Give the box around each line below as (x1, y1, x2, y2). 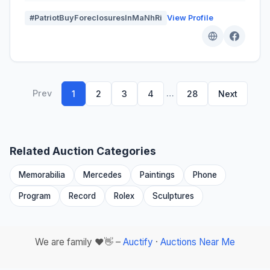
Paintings (140, 169, 175, 180)
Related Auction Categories (10, 144, 156, 157)
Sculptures (152, 190, 194, 201)
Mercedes (83, 169, 122, 180)
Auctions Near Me (160, 236, 235, 248)
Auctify (123, 236, 153, 248)
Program (19, 190, 51, 201)
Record (69, 190, 96, 201)
